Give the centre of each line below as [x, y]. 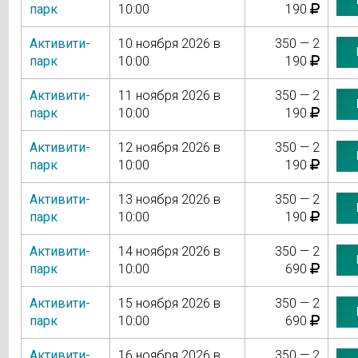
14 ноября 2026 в [169, 251]
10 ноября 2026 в [169, 43]
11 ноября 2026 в [169, 95]
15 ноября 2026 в [169, 303]
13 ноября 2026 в [169, 199]
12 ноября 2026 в [169, 147]
